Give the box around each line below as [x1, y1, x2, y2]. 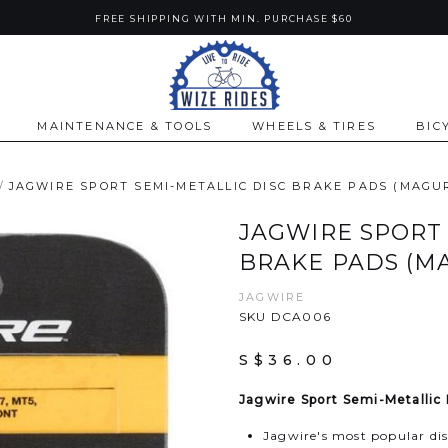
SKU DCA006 [239, 309, 331, 324]
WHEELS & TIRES [252, 119, 377, 133]
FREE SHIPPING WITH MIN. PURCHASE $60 [95, 13, 353, 24]
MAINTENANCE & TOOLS [37, 119, 213, 133]
